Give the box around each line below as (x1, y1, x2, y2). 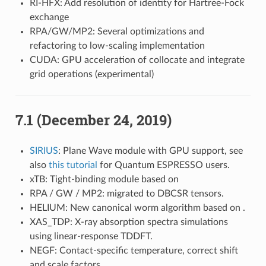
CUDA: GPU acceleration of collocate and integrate (29, 55, 245, 65)
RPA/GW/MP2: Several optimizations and (29, 26, 204, 36)
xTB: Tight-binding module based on (29, 174, 179, 184)
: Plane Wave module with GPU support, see (58, 145, 243, 156)
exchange (29, 12, 69, 22)
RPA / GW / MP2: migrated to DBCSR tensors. (29, 188, 224, 198)
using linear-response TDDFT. (29, 231, 153, 241)
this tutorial (48, 160, 97, 170)
